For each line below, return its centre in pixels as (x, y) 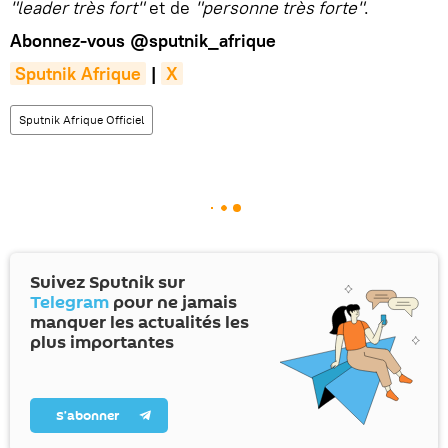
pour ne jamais (173, 302)
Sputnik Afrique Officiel (81, 119)
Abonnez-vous (70, 40)
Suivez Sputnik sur (107, 282)
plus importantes (102, 342)
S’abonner (88, 415)
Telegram (69, 302)
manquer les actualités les (139, 322)
